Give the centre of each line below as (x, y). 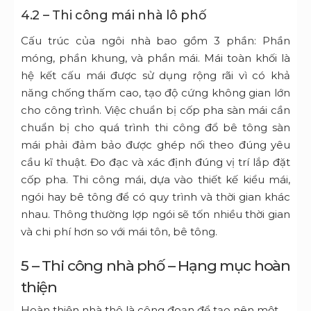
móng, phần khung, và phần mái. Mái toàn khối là (155, 58)
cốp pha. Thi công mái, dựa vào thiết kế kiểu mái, (155, 180)
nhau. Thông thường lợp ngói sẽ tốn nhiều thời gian (155, 215)
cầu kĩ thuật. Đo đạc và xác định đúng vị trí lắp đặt (155, 162)
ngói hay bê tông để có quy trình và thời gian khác (155, 197)
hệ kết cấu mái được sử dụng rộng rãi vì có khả (155, 76)
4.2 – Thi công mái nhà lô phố (114, 16)
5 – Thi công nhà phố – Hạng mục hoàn (155, 266)
